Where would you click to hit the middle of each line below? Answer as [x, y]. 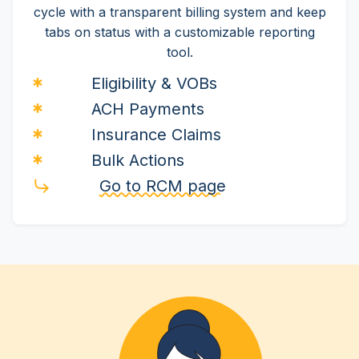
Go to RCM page [163, 186]
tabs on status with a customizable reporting [179, 32]
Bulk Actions [138, 161]
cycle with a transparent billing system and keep [179, 12]
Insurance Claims [156, 135]
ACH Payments [148, 109]
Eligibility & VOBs [154, 84]
